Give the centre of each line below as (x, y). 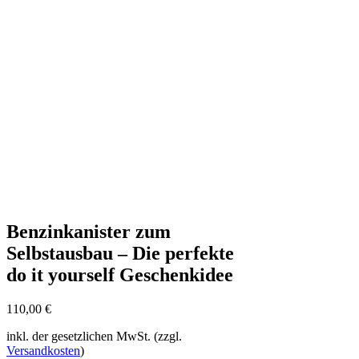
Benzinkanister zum (89, 231)
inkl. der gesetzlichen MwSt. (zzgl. (94, 336)
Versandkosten (43, 350)
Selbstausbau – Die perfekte (120, 253)
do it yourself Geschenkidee (120, 274)
